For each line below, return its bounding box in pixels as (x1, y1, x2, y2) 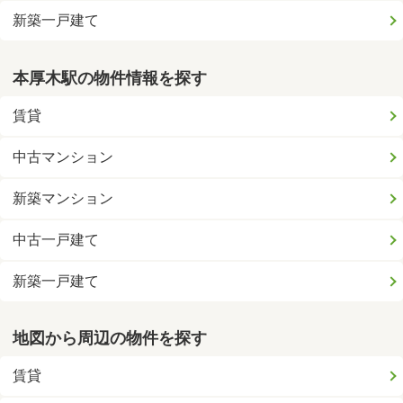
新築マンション (13, 189, 114, 207)
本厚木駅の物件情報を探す (13, 68, 208, 87)
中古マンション (13, 148, 114, 166)
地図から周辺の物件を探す (13, 329, 208, 348)
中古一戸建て (13, 230, 100, 248)
